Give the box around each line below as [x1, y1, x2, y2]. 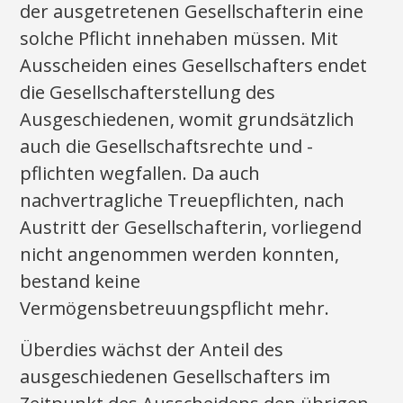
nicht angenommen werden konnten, [20, 242, 340, 266]
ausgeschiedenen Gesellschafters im [20, 364, 331, 389]
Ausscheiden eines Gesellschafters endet [20, 53, 368, 77]
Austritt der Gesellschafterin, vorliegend [20, 215, 363, 239]
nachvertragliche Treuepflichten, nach [20, 188, 345, 212]
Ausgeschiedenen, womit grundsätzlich [20, 107, 355, 131]
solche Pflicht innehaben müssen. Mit [20, 26, 339, 50]
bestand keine [20, 269, 141, 293]
